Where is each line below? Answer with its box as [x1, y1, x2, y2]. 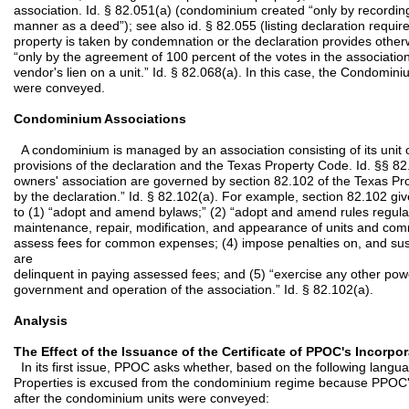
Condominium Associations [14, 111, 186, 126]
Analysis [14, 313, 68, 328]
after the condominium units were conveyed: [14, 391, 269, 405]
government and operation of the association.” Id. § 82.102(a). [14, 282, 373, 297]
